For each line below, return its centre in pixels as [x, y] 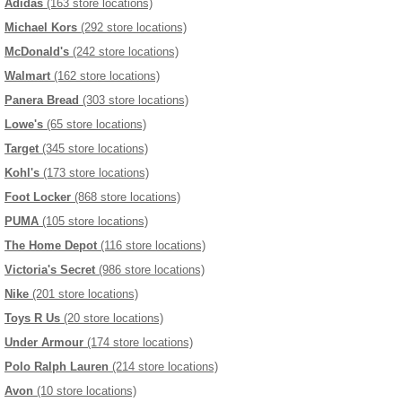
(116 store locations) [151, 246]
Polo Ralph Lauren [57, 367]
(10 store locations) [85, 391]
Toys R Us [32, 319]
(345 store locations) [93, 149]
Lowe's [24, 125]
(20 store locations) [112, 319]
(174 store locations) [138, 343]
